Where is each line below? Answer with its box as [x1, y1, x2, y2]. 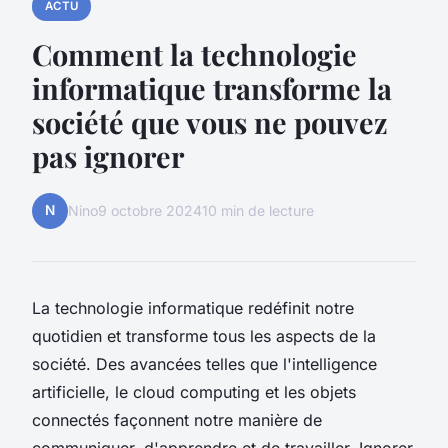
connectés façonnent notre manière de [32, 409, 322, 430]
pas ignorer [32, 136, 184, 175]
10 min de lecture [202, 202, 314, 220]
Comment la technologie [32, 34, 357, 73]
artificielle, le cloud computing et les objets [32, 381, 356, 402]
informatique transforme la [32, 68, 392, 107]
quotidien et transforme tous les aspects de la [32, 325, 376, 346]
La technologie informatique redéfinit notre [32, 297, 354, 318]
